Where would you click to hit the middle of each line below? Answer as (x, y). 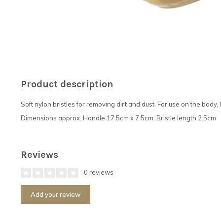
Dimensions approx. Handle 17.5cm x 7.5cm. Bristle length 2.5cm (118, 118)
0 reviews (98, 172)
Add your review (55, 194)
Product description (67, 84)
